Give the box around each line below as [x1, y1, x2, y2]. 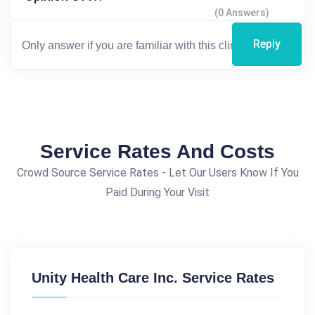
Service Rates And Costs [40, 141, 275, 163]
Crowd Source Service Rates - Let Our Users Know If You [16, 166, 299, 180]
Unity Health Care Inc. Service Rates [32, 270, 274, 286]
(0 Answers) [214, 7, 269, 19]
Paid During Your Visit [105, 186, 210, 200]
